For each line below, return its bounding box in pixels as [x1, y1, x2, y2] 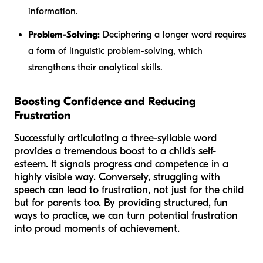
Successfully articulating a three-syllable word [14, 132, 217, 145]
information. [28, 6, 78, 17]
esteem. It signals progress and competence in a [14, 158, 228, 171]
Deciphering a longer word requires [100, 29, 246, 41]
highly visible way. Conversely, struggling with [14, 171, 220, 184]
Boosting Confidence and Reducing [14, 95, 196, 109]
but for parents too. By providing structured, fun [14, 197, 228, 210]
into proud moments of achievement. [14, 222, 180, 235]
